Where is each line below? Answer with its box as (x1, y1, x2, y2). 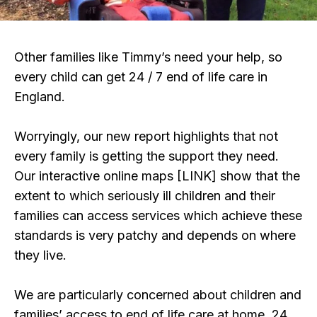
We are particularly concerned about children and (14, 287, 301, 302)
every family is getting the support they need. (14, 148, 279, 163)
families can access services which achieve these (14, 207, 302, 223)
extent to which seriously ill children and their (14, 188, 275, 203)
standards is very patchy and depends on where (14, 227, 296, 243)
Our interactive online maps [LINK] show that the (14, 168, 300, 183)
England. (14, 88, 65, 104)
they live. (14, 247, 67, 263)
